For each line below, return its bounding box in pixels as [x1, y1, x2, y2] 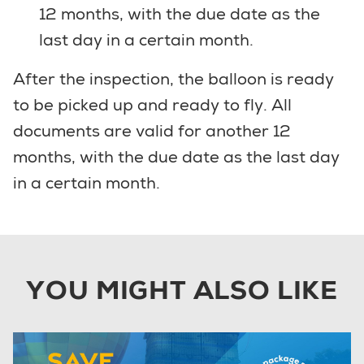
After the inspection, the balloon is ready [13, 67, 334, 89]
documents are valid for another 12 [13, 119, 291, 141]
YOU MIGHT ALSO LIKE [26, 272, 338, 307]
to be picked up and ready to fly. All [13, 93, 292, 115]
